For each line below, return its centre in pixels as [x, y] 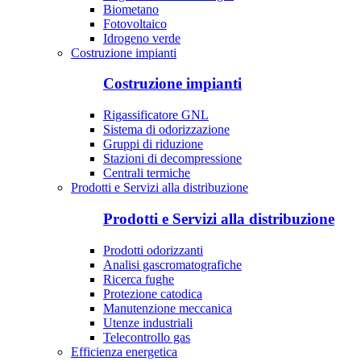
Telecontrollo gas [147, 337]
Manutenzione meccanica [168, 308]
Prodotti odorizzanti [153, 250]
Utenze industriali [148, 322]
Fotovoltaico [135, 23]
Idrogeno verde [142, 38]
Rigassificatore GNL [156, 115]
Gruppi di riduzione [153, 144]
